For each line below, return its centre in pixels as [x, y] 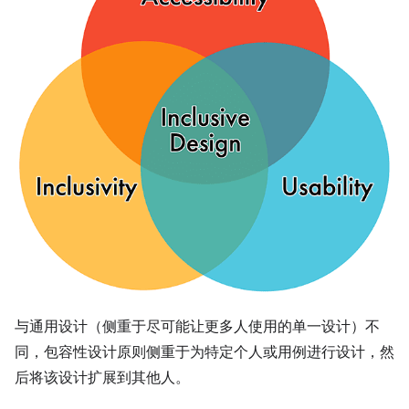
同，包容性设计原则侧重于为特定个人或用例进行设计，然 [204, 352]
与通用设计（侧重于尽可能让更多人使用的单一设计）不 [197, 326]
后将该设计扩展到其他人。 [102, 378]
